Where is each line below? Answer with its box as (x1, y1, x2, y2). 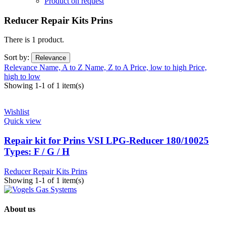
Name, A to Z (39, 63, 85, 72)
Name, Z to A (85, 63, 130, 72)
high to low (4, 72, 40, 81)
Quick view (4, 117, 41, 126)
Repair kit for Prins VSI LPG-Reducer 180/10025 (4, 135, 209, 146)
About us (4, 205, 35, 214)
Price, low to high (130, 63, 189, 72)
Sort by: (4, 53, 29, 62)
